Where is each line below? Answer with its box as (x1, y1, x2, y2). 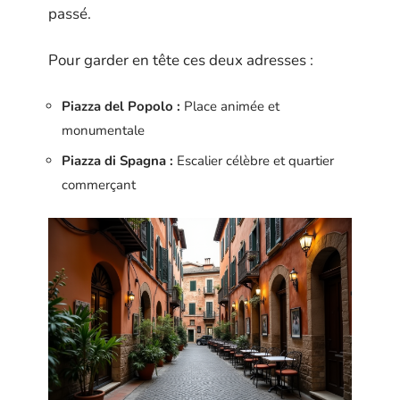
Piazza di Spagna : (62, 152, 173, 170)
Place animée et (180, 96, 279, 115)
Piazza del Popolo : (62, 96, 180, 115)
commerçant (62, 176, 136, 194)
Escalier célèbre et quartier (173, 152, 334, 170)
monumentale (62, 121, 145, 139)
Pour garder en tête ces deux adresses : (48, 50, 313, 71)
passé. (48, 3, 91, 24)
